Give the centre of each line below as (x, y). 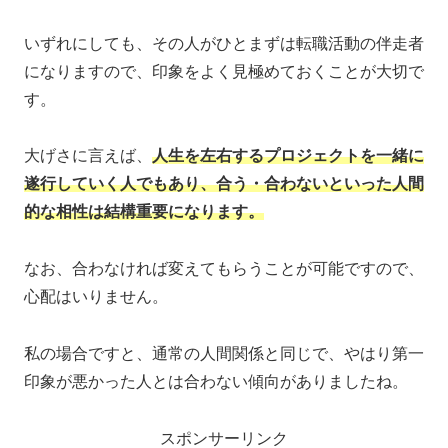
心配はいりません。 (96, 297)
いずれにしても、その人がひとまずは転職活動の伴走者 (224, 43)
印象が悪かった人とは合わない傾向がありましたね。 (216, 381)
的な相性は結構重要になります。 (144, 212)
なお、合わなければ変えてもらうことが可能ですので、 (224, 269)
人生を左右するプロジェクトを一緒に (288, 156)
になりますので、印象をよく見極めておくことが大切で (224, 71)
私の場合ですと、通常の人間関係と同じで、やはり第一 (224, 353)
